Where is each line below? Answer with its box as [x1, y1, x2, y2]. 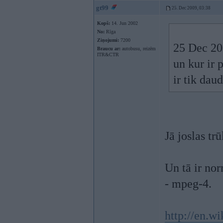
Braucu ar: [97, 46, 120, 51]
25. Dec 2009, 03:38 [172, 5, 211, 10]
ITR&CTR [97, 52, 119, 57]
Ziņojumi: [97, 37, 119, 43]
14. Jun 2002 [110, 20, 138, 26]
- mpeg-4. [165, 177, 212, 190]
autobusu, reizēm [120, 46, 156, 51]
